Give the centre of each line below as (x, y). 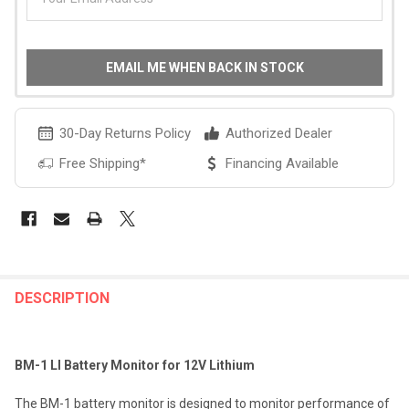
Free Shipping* (103, 163)
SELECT (39, 378)
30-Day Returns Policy (125, 133)
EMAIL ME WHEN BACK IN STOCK (204, 67)
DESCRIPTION (62, 298)
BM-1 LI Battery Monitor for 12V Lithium (135, 365)
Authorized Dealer (279, 133)
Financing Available (282, 163)
